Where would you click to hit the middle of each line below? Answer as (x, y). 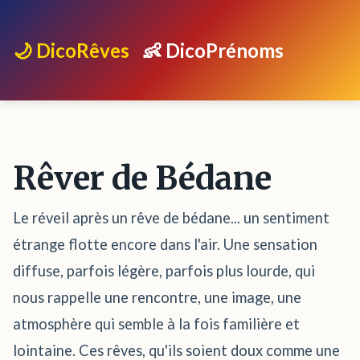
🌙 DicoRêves (71, 50)
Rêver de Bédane (142, 178)
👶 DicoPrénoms (213, 50)
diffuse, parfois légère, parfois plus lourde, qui (164, 271)
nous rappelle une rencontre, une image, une (157, 297)
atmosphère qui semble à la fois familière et (156, 324)
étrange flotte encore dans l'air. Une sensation (165, 244)
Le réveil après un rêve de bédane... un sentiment (171, 218)
